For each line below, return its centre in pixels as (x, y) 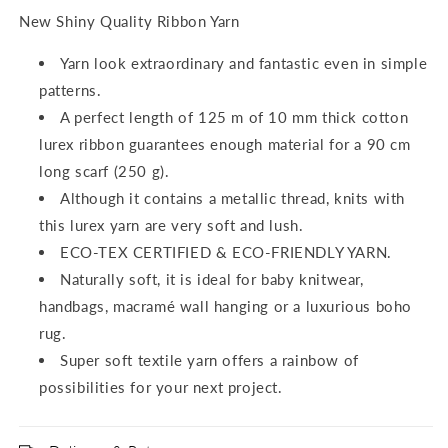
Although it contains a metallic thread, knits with (233, 198)
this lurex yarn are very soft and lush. (171, 225)
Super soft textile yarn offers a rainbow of (209, 360)
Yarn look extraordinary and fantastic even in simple (244, 63)
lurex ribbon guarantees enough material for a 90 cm (225, 144)
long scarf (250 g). (104, 171)
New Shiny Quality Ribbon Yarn (129, 21)
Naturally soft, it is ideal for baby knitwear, (212, 279)
